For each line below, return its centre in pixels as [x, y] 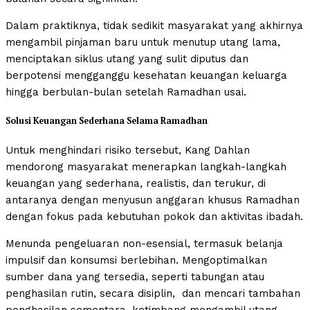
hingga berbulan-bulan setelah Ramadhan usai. [126, 92]
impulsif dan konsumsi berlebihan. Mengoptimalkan [136, 261]
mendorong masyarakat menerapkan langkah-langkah [146, 167]
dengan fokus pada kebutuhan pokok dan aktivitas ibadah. [154, 217]
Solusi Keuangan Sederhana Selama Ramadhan [107, 121]
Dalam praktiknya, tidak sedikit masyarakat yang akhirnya [154, 25]
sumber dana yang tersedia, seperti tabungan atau [135, 277]
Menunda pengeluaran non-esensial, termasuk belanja [144, 244]
